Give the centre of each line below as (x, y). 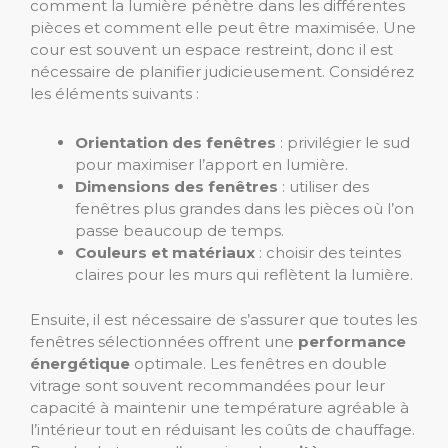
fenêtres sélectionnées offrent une (164, 341)
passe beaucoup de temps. (179, 231)
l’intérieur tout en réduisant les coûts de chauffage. (222, 429)
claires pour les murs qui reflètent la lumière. (244, 275)
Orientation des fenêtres (175, 143)
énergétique (80, 363)
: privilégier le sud (343, 143)
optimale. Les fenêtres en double (258, 363)
